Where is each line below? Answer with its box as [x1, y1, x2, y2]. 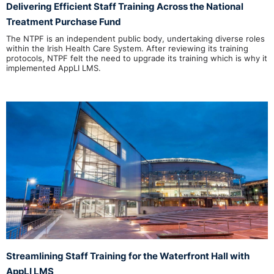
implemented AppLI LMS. [6, 63, 101, 73]
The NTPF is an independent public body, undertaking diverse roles [6, 34, 265, 44]
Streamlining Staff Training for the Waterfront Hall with [6, 250, 250, 262]
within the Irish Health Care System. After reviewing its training [6, 43, 248, 54]
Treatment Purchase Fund [6, 15, 121, 28]
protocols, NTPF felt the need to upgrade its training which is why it [6, 53, 267, 64]
